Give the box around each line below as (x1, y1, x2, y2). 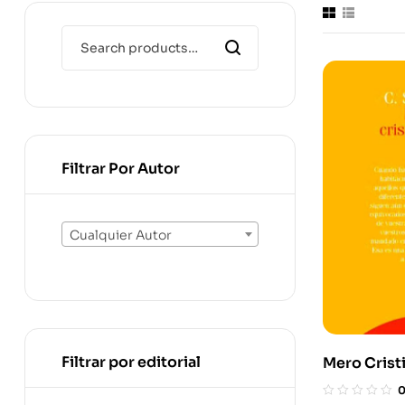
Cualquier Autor (70, 227, 172, 244)
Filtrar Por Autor (61, 159, 180, 178)
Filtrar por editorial (61, 352, 201, 372)
